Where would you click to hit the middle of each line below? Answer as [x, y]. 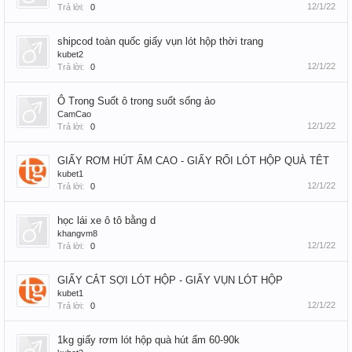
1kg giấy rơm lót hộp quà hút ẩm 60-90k [148, 340]
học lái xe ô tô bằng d [106, 220]
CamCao [74, 114]
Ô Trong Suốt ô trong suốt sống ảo [136, 101]
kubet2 [70, 54]
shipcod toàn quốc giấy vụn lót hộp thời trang [160, 41]
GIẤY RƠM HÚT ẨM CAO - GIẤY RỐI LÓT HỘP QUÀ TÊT [193, 161]
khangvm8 [77, 233]
